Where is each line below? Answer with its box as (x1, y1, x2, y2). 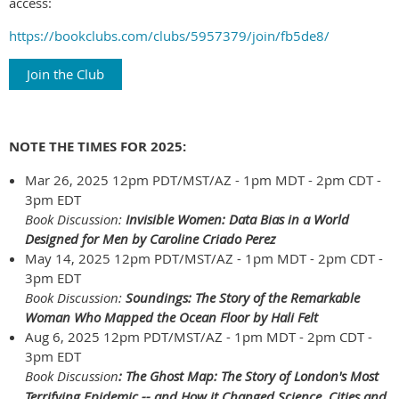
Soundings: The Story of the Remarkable (126, 289, 360, 307)
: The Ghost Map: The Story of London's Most (118, 367, 379, 386)
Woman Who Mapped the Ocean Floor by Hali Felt (25, 308, 318, 327)
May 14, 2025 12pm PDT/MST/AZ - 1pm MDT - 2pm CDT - (25, 249, 383, 268)
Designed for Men (25, 230, 128, 248)
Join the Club (27, 65, 104, 84)
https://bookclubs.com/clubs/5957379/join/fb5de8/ (9, 27, 330, 45)
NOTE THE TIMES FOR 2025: (9, 137, 186, 157)
